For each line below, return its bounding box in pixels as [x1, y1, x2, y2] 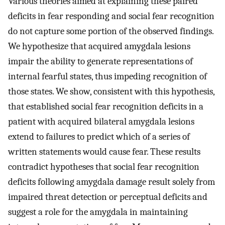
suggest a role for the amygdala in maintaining [8, 206, 188, 218]
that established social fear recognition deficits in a [8, 101, 203, 113]
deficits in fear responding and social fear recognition [8, 11, 214, 22]
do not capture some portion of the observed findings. [8, 26, 213, 37]
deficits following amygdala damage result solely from [8, 176, 215, 188]
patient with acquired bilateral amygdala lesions [8, 116, 194, 128]
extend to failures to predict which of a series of [8, 131, 190, 143]
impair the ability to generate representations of [8, 56, 193, 67]
